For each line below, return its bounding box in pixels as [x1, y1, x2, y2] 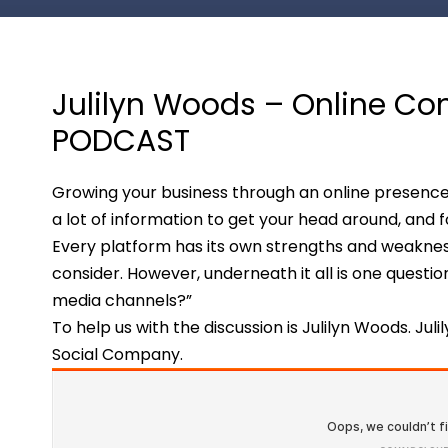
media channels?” [51, 289, 192, 312]
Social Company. [51, 343, 183, 366]
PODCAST [51, 120, 190, 162]
